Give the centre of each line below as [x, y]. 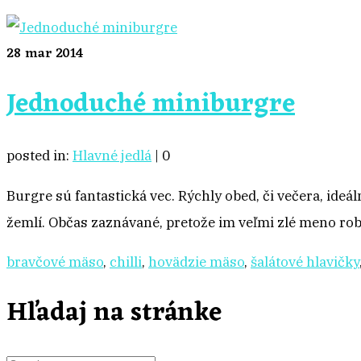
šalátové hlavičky [305, 262]
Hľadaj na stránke [114, 313]
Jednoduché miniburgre [151, 105]
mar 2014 [52, 54]
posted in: [39, 156]
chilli [126, 262]
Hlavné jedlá [112, 156]
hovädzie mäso [196, 262]
